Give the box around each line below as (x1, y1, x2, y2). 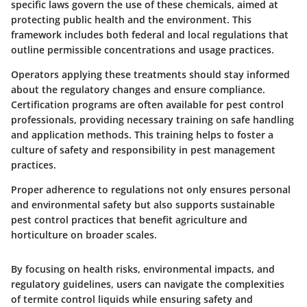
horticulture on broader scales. (11, 228, 157, 241)
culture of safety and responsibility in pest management (11, 143, 275, 156)
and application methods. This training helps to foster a (11, 127, 273, 141)
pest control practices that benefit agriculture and (11, 212, 247, 226)
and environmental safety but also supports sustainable (11, 197, 275, 211)
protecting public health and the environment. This (11, 12, 251, 26)
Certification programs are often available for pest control (11, 97, 284, 111)
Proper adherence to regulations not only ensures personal (11, 182, 291, 196)
